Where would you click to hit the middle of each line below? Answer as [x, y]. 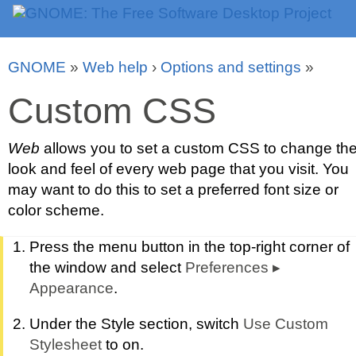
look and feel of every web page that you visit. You [178, 169]
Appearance [71, 288]
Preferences [226, 267]
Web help [115, 68]
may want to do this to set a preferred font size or [173, 190]
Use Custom [285, 323]
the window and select [107, 267]
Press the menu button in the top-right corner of [189, 246]
